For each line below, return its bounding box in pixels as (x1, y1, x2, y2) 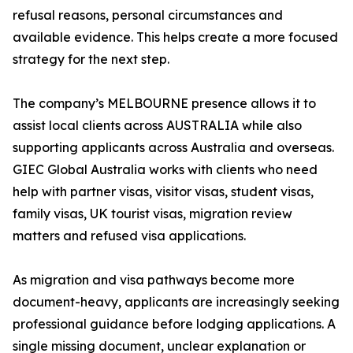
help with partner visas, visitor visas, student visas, (13, 184, 314, 200)
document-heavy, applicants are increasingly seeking (13, 294, 340, 310)
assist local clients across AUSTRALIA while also (13, 117, 302, 134)
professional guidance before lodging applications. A (13, 316, 336, 333)
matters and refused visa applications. (13, 228, 246, 244)
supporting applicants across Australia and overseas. (13, 139, 334, 156)
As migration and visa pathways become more (13, 272, 295, 288)
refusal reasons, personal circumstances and (13, 7, 283, 24)
